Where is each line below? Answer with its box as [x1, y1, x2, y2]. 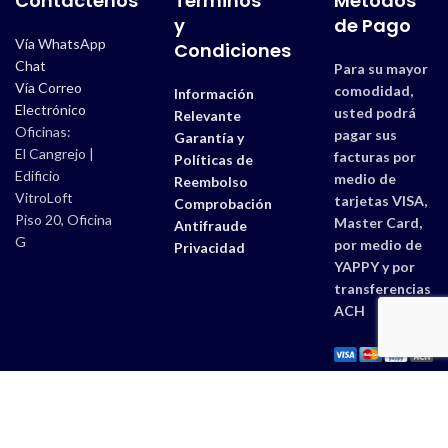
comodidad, [333, 82, 413, 100]
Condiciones [174, 38, 292, 64]
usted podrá [333, 104, 416, 122]
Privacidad [174, 239, 246, 257]
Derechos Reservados [206, 405, 326, 419]
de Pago [333, 13, 411, 39]
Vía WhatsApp [15, 35, 106, 53]
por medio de [333, 236, 422, 254]
